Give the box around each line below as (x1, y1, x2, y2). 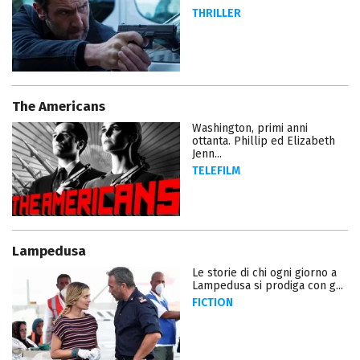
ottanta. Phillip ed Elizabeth (192, 134, 335, 149)
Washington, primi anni (192, 121, 308, 136)
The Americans (12, 98, 105, 116)
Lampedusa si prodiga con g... (192, 279, 343, 293)
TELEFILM (192, 164, 240, 178)
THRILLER (192, 6, 241, 21)
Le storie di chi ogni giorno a (192, 266, 337, 280)
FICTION (192, 296, 233, 310)
